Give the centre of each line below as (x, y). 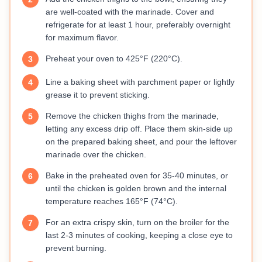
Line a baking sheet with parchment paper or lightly (140, 82)
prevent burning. (76, 248)
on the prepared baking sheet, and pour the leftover (141, 142)
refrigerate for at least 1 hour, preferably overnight (138, 25)
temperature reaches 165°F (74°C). (112, 201)
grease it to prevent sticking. (98, 95)
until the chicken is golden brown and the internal (136, 189)
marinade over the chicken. (96, 155)
